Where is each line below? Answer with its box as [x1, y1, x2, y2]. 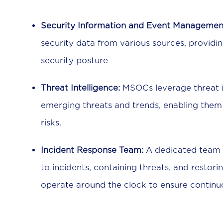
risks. [41, 118, 61, 128]
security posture [41, 56, 108, 66]
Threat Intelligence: [41, 83, 120, 93]
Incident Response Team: [41, 145, 143, 155]
